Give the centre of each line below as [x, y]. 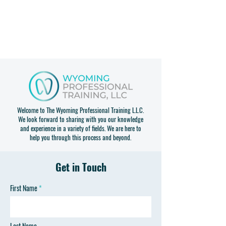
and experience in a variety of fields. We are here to [80, 128]
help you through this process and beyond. [80, 137]
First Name [24, 188]
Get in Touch [81, 167]
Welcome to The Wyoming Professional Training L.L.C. [80, 110]
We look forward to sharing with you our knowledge [80, 119]
